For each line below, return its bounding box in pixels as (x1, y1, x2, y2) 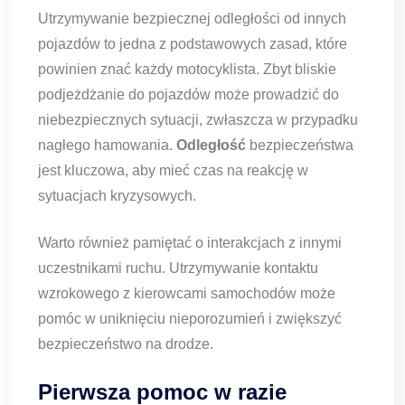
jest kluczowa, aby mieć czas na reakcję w (38, 163, 308, 179)
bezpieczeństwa (246, 137, 353, 154)
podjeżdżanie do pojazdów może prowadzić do (38, 87, 339, 103)
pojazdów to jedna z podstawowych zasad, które (38, 36, 347, 52)
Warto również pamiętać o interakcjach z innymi (38, 235, 342, 251)
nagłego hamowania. (38, 137, 176, 154)
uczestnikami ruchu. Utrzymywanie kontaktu (38, 260, 318, 277)
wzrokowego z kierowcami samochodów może (38, 286, 335, 302)
